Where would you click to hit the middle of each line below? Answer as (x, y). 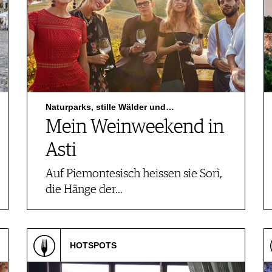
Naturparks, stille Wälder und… (110, 107)
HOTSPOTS (93, 245)
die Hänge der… (84, 190)
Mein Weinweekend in (135, 127)
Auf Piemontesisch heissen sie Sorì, (134, 174)
